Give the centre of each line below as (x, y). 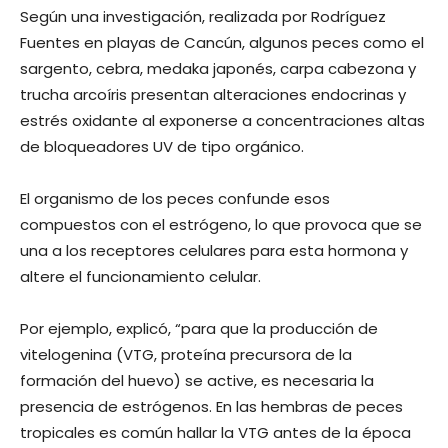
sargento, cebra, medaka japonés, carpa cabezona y (218, 68)
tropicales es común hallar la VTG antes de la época (215, 432)
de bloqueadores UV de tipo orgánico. (162, 146)
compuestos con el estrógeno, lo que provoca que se (221, 224)
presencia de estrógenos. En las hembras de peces (211, 406)
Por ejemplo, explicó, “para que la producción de (199, 328)
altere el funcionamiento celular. (140, 276)
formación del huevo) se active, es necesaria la (197, 380)
